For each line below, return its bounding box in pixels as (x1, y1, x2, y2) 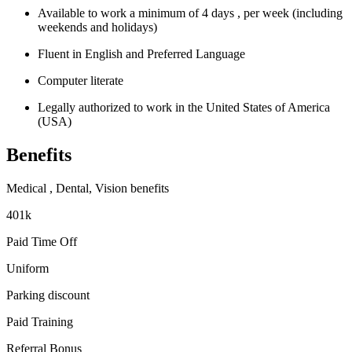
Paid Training (6, 314, 73, 328)
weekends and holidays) (38, 20, 157, 35)
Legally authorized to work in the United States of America (38, 101, 330, 115)
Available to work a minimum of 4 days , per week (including (38, 6, 343, 20)
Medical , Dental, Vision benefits (6, 181, 169, 195)
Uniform (6, 261, 49, 275)
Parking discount (6, 288, 90, 302)
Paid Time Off (6, 234, 77, 248)
